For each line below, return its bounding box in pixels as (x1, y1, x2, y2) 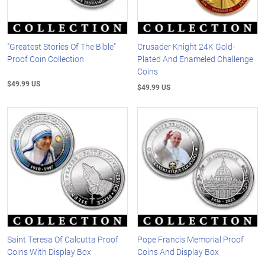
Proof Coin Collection (7, 53, 84, 64)
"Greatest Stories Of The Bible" (7, 40, 116, 52)
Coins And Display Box (137, 246, 219, 258)
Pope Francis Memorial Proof (137, 234, 244, 245)
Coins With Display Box (7, 246, 91, 258)
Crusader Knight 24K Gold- (137, 40, 235, 52)
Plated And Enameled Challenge (137, 53, 254, 64)
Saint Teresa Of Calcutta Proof (7, 234, 118, 245)
